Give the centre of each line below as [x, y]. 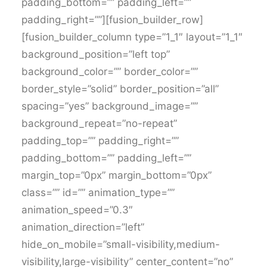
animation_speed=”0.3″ [77, 210]
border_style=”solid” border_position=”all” [120, 89]
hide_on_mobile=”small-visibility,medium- [121, 244]
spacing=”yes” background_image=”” [110, 106]
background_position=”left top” [96, 54]
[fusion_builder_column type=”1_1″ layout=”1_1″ [132, 37]
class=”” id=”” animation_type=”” [98, 193]
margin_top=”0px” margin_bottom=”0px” [117, 175]
